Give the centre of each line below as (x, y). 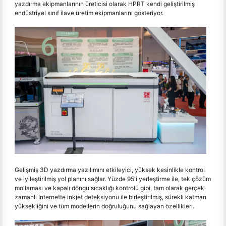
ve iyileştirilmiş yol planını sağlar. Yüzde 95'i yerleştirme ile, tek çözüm (113, 179)
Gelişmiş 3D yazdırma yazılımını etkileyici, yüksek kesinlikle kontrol (110, 170)
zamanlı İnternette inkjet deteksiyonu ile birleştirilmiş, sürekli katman (110, 197)
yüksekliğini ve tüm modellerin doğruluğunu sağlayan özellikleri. (104, 206)
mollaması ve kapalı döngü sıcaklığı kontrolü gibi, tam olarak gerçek (109, 188)
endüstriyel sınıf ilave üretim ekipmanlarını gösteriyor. (89, 13)
